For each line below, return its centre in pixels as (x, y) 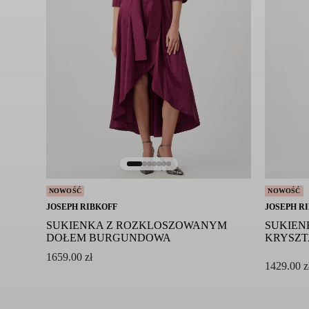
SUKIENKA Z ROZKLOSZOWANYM (136, 226)
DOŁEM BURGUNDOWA (108, 238)
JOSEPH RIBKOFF (81, 207)
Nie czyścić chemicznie (92, 8)
